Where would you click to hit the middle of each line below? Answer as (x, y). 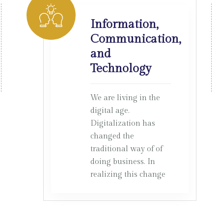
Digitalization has (123, 124)
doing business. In (123, 162)
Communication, (136, 39)
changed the (112, 136)
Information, (124, 25)
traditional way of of (126, 149)
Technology (121, 69)
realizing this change (128, 175)
